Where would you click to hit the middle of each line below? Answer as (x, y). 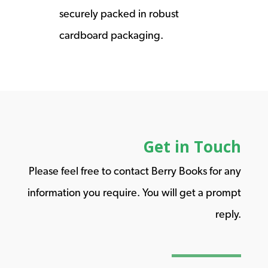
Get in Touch (192, 146)
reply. (229, 214)
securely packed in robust (119, 13)
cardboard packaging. (111, 35)
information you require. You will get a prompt (135, 192)
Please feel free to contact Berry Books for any (135, 170)
